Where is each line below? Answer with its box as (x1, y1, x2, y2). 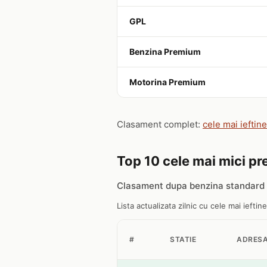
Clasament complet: (117, 119, 203, 130)
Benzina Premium (129, 46, 201, 57)
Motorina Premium (129, 77, 206, 87)
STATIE (170, 235, 196, 244)
